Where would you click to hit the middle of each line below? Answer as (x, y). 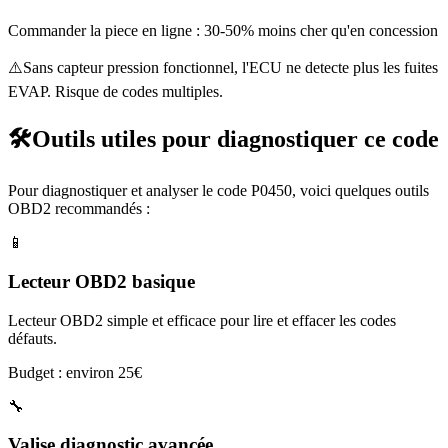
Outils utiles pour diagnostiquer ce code (235, 139)
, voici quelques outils (360, 191)
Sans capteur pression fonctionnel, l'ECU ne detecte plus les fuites (230, 68)
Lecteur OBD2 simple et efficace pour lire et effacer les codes (202, 320)
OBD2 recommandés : (79, 209)
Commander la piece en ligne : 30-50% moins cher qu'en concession (223, 31)
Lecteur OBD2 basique (101, 281)
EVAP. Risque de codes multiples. (115, 92)
